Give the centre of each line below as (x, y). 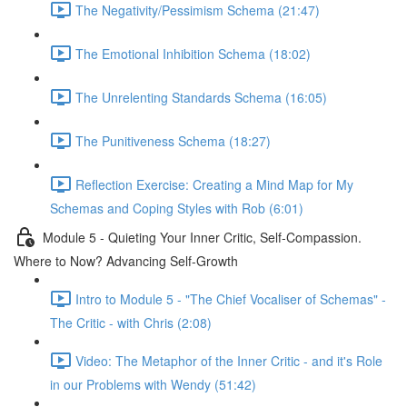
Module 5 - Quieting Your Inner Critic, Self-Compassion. (202, 237)
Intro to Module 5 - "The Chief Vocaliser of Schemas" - (231, 298)
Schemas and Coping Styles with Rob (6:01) (177, 208)
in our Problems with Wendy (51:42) (153, 384)
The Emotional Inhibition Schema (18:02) (193, 53)
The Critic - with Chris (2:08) (131, 323)
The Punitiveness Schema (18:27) (173, 140)
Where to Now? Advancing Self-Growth (126, 261)
